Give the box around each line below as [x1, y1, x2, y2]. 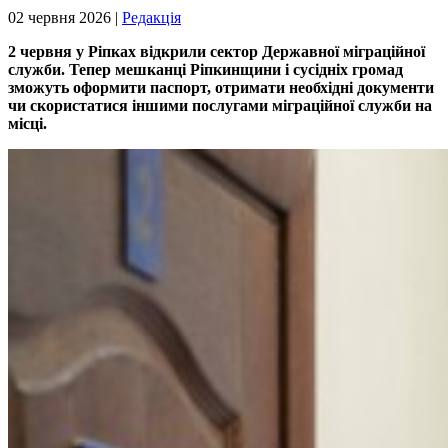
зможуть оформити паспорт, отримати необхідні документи [8, 78, 434, 96]
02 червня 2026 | [8, 8, 122, 26]
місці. [8, 114, 47, 132]
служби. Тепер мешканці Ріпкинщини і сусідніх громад [8, 60, 403, 78]
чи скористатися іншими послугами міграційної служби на [8, 96, 432, 114]
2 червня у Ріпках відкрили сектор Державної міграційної [8, 42, 425, 60]
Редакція [122, 8, 181, 26]
